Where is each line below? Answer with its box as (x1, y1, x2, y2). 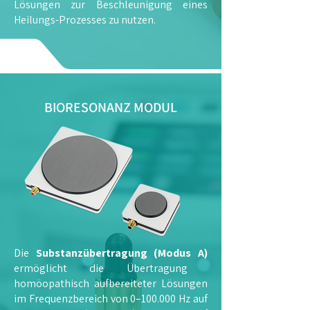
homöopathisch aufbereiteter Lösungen (14, 276, 208, 291)
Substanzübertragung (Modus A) (35, 246, 208, 260)
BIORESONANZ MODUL (44, 98, 177, 116)
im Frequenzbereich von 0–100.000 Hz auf (14, 291, 208, 306)
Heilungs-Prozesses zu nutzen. (14, 12, 156, 27)
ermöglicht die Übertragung (14, 261, 188, 275)
